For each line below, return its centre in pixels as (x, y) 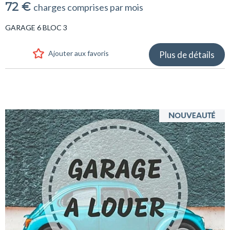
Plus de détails (187, 54)
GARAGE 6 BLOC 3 (36, 27)
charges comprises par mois (88, 7)
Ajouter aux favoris (78, 53)
